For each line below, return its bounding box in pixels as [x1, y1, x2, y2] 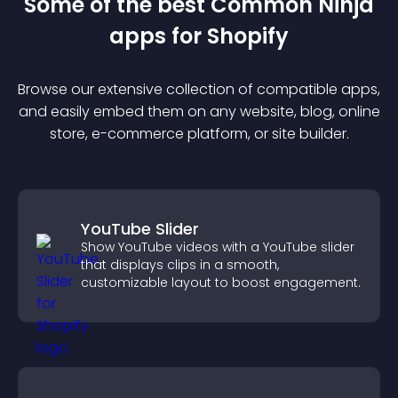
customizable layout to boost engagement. [81, 274, 361, 291]
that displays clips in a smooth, [81, 256, 279, 274]
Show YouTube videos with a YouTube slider [81, 238, 354, 256]
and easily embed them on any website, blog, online [18, 101, 380, 122]
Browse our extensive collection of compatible [18, 79, 341, 99]
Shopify [207, 21, 289, 51]
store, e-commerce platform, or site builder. [49, 123, 349, 144]
